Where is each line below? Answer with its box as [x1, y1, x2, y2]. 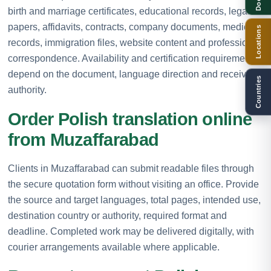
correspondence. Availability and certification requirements [8, 53, 258, 64]
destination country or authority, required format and [8, 210, 227, 221]
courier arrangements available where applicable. [8, 241, 220, 252]
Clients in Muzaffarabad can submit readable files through [8, 163, 254, 174]
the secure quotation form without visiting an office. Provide [8, 178, 259, 189]
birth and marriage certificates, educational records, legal [8, 5, 250, 16]
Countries [255, 75, 262, 108]
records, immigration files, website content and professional [8, 37, 261, 48]
